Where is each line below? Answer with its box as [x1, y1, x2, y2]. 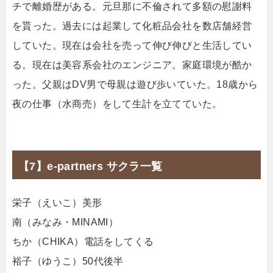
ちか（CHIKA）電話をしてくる [12, 236, 154, 247]
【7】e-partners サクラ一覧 [18, 160, 163, 172]
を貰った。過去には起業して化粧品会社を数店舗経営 [12, 20, 252, 31]
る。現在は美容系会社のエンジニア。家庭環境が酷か [12, 59, 252, 70]
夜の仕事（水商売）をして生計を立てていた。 [12, 98, 222, 109]
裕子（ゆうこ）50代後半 [12, 255, 124, 266]
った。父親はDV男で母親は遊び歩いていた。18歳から [12, 79, 258, 90]
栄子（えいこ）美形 [12, 197, 102, 208]
